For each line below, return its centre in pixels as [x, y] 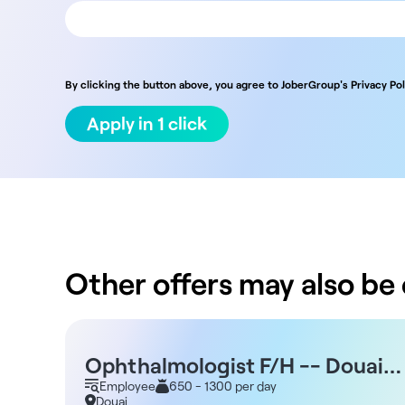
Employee [127, 386]
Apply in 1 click [147, 123]
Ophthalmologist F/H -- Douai [234, 365]
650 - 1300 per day [223, 386]
